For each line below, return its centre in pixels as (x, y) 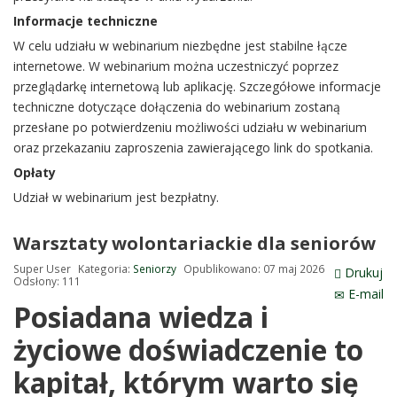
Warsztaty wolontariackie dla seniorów (195, 243)
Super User (42, 268)
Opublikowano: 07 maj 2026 (254, 268)
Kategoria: (105, 268)
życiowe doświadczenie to (188, 349)
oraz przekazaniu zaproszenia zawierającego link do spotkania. (193, 147)
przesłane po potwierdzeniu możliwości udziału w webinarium (190, 127)
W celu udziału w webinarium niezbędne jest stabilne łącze (180, 45)
